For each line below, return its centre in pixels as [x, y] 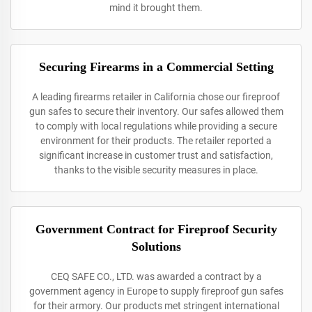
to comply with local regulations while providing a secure [156, 126]
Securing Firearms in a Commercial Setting [156, 67]
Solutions [156, 247]
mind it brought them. [156, 8]
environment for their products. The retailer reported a [156, 141]
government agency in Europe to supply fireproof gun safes [156, 291]
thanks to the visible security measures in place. [156, 170]
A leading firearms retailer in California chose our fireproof [156, 97]
